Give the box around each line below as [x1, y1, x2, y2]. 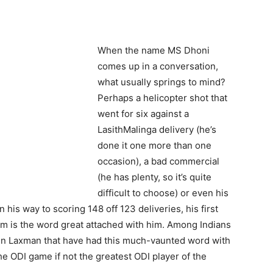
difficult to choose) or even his [97, 186, 229, 199]
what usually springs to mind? [97, 76, 225, 88]
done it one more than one [97, 139, 211, 151]
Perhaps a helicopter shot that [97, 91, 227, 104]
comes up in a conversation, [97, 60, 218, 72]
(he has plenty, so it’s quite [97, 171, 211, 183]
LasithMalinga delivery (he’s [97, 123, 216, 135]
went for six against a [97, 107, 189, 119]
